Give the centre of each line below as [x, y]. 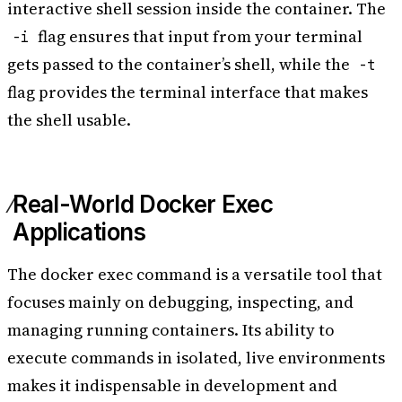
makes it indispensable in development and [172, 386]
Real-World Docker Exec [143, 205]
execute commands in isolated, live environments [196, 358]
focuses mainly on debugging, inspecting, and [180, 302]
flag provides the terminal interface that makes [188, 92]
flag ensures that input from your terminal [199, 37]
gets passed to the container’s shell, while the [180, 65]
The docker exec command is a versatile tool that [195, 275]
